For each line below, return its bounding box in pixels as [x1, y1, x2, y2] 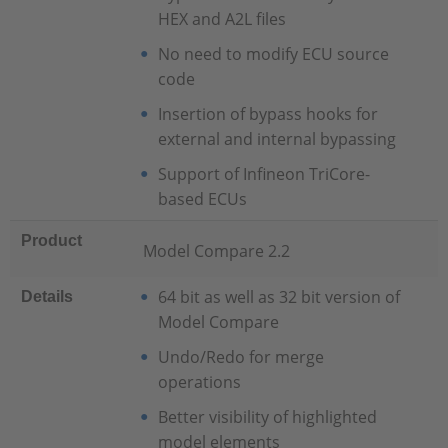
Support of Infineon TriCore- [157, 163, 370, 185]
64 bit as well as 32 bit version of [157, 286, 400, 308]
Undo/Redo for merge [157, 346, 324, 368]
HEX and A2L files [157, 8, 286, 30]
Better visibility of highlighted [157, 406, 377, 428]
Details [21, 288, 74, 305]
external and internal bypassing [157, 128, 396, 150]
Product [21, 232, 83, 249]
